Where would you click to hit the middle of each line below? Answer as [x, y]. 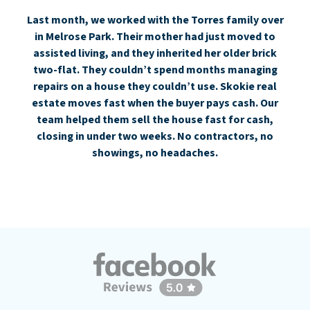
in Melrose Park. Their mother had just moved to [155, 36]
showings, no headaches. [155, 153]
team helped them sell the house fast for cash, [155, 119]
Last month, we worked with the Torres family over [155, 20]
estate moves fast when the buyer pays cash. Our [155, 103]
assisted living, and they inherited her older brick [155, 53]
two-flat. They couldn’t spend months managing [155, 70]
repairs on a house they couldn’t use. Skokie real [155, 86]
